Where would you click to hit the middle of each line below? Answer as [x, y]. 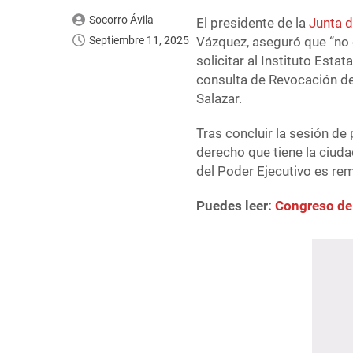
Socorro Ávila [121, 20]
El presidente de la [253, 23]
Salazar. [219, 99]
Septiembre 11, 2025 [139, 41]
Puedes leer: [236, 206]
